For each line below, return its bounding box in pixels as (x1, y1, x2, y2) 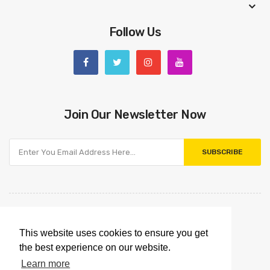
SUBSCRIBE (202, 148, 243, 156)
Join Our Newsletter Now (64, 107, 206, 122)
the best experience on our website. (19, 242, 171, 253)
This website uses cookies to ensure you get (19, 228, 208, 239)
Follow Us (108, 25, 162, 39)
